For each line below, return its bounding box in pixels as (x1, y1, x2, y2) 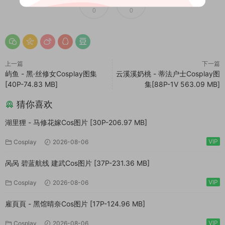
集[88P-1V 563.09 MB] (145, 80, 220, 88)
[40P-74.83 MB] (5, 80, 58, 88)
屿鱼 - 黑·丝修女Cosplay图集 (5, 69, 97, 78)
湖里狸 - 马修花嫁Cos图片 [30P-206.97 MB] (5, 118, 147, 127)
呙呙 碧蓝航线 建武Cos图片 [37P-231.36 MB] (5, 159, 150, 167)
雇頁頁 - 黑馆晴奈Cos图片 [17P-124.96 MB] (5, 199, 145, 208)
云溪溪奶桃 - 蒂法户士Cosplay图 (116, 69, 220, 78)
